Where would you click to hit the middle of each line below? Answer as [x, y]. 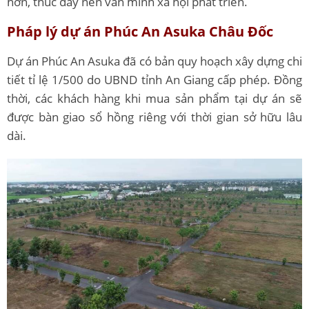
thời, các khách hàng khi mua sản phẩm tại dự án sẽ [154, 99]
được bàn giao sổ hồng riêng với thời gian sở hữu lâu [154, 117]
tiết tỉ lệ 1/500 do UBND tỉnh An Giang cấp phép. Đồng [154, 80]
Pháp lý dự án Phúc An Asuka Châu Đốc [140, 32]
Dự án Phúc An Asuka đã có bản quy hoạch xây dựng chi [154, 61]
